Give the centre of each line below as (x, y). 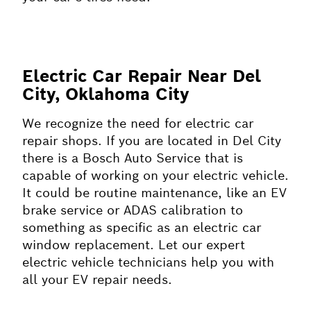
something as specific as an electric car (141, 227)
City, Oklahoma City (105, 94)
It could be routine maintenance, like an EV (154, 192)
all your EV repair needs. (97, 279)
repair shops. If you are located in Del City (151, 140)
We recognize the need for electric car (137, 123)
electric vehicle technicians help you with (148, 262)
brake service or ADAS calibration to (132, 210)
